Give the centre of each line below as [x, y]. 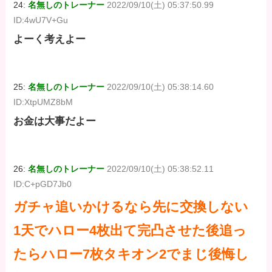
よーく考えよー [50, 39]
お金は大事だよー [55, 121]
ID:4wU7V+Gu [41, 20]
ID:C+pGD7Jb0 [43, 184]
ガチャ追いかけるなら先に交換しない [131, 206]
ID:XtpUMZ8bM [43, 102]
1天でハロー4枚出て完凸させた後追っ [130, 230]
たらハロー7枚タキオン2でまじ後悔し [131, 254]
